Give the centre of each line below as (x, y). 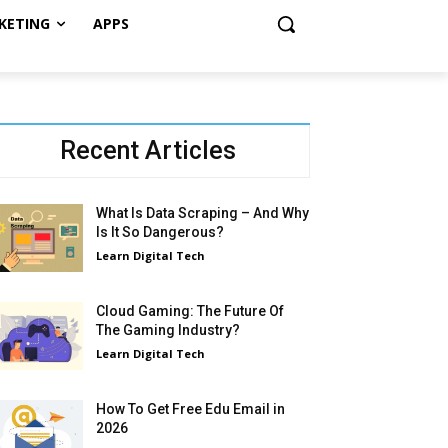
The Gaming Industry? (168, 329)
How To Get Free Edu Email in (191, 408)
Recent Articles (148, 150)
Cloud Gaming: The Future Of (190, 310)
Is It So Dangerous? (160, 231)
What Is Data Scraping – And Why (203, 212)
